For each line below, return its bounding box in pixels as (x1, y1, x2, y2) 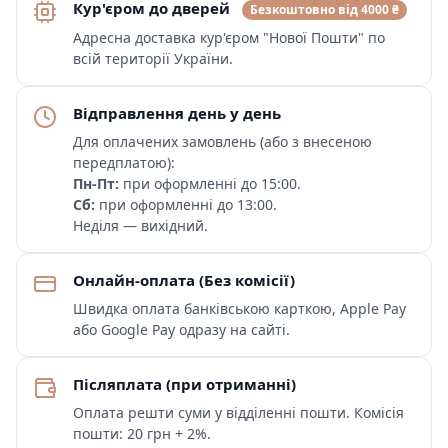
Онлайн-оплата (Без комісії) (73, 269, 295, 290)
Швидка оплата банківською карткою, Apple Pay (73, 298, 406, 318)
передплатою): (73, 152, 175, 172)
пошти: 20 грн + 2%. (73, 423, 211, 443)
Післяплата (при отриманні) (73, 373, 296, 394)
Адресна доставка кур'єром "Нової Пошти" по (73, 27, 385, 47)
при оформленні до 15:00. (119, 173, 301, 193)
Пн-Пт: (73, 173, 119, 193)
